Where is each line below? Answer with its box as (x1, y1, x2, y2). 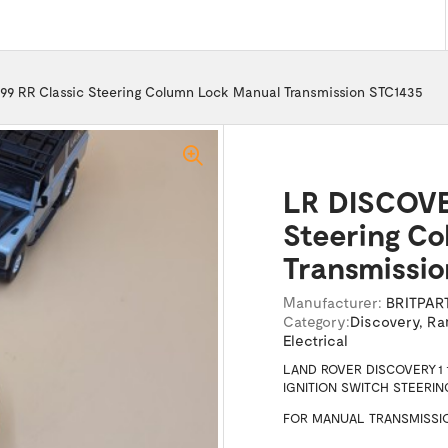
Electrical (282, 331, 348, 349)
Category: (282, 312, 350, 330)
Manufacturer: (282, 293, 382, 311)
